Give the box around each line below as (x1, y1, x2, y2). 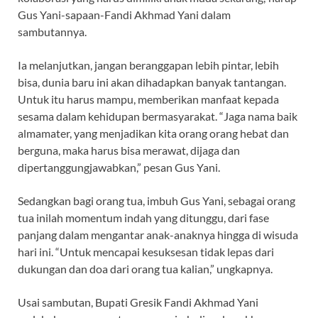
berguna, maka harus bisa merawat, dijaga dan (18, 143, 240, 157)
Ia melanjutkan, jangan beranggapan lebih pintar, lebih (18, 57, 279, 72)
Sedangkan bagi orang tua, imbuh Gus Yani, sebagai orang (18, 193, 295, 207)
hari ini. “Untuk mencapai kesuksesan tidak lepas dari (18, 244, 274, 258)
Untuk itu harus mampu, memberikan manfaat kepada (18, 92, 279, 106)
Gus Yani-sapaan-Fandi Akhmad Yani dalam (18, 7, 231, 21)
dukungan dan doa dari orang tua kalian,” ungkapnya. (18, 261, 273, 275)
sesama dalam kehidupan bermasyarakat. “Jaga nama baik (18, 109, 297, 123)
